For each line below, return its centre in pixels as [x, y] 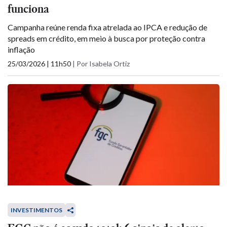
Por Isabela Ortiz [103, 64]
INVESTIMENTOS [36, 210]
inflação [21, 49]
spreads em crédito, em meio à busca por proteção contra [106, 38]
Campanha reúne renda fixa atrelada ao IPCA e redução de [107, 27]
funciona [28, 9]
